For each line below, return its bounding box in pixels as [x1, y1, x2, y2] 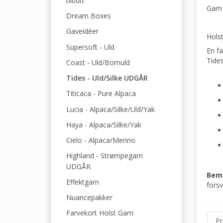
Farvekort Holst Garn [66, 208, 133, 218]
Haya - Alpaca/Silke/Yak [66, 120, 141, 129]
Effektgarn [66, 177, 99, 187]
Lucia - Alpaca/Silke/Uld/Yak [66, 104, 155, 114]
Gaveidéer [66, 26, 99, 36]
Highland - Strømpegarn [66, 151, 143, 161]
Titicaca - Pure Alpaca [66, 89, 136, 99]
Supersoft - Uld [66, 42, 114, 52]
